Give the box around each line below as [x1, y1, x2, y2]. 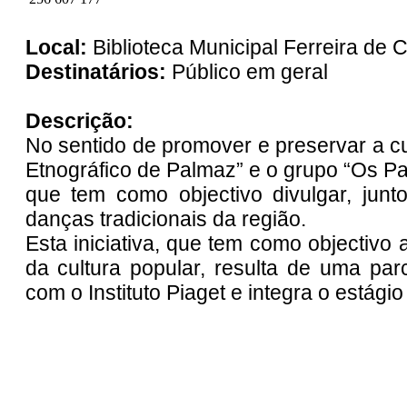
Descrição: [25, 109, 139, 134]
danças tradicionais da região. [25, 207, 312, 232]
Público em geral [171, 60, 333, 84]
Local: [25, 35, 93, 60]
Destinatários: [25, 60, 172, 84]
